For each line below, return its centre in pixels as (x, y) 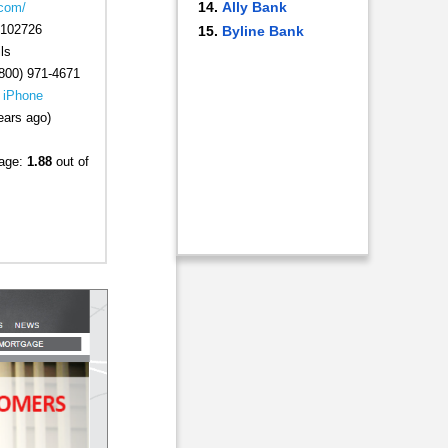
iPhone (22, 96)
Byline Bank (263, 31)
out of (70, 162)
